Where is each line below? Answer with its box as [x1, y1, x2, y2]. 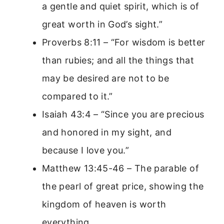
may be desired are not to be [42, 72, 169, 83]
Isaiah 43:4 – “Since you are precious [42, 108, 204, 119]
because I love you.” [42, 144, 129, 155]
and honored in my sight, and [42, 126, 172, 137]
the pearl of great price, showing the [42, 180, 204, 191]
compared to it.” [42, 90, 113, 101]
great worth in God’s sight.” [42, 18, 163, 29]
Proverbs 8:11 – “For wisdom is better [42, 36, 205, 47]
